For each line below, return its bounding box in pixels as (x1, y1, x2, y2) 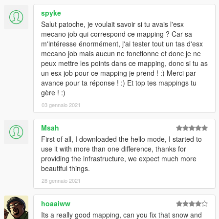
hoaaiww (41, 198, 70, 209)
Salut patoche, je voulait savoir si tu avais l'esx (41, 19, 184, 29)
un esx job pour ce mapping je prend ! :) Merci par (41, 68, 196, 78)
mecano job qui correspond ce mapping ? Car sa (41, 29, 192, 39)
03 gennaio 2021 (42, 101, 81, 109)
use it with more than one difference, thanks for (41, 144, 186, 154)
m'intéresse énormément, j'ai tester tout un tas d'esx (41, 39, 203, 49)
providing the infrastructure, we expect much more (41, 153, 197, 164)
